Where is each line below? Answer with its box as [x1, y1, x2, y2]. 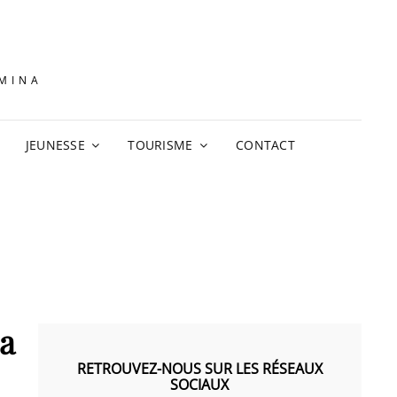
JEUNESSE [25, 136, 86, 153]
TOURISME [128, 136, 193, 153]
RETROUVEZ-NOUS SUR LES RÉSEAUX [76, 359, 323, 378]
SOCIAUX [170, 375, 230, 394]
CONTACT [235, 136, 295, 153]
